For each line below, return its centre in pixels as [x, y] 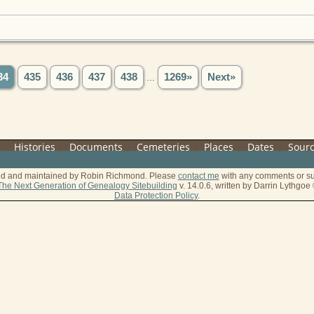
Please [163, 176]
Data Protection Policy [156, 195]
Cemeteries [164, 146]
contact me [198, 176]
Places [219, 146]
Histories [35, 146]
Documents [96, 146]
